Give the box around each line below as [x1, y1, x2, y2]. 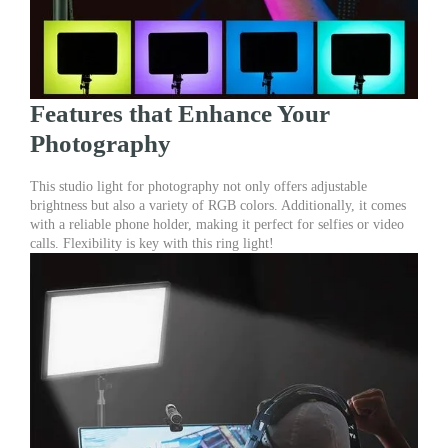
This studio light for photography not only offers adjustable [30, 178, 367, 194]
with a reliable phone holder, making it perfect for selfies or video [30, 216, 404, 232]
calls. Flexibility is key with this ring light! [30, 235, 274, 251]
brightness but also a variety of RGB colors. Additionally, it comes [30, 197, 406, 213]
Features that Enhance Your [30, 100, 330, 128]
